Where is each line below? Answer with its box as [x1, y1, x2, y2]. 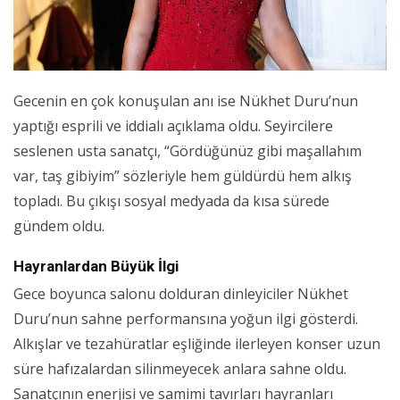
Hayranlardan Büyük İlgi [13, 257, 179, 276]
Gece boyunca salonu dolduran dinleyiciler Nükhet [13, 284, 348, 304]
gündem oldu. [13, 216, 104, 237]
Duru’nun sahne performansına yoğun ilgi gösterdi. [13, 309, 358, 329]
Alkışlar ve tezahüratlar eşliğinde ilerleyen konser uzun [13, 334, 380, 354]
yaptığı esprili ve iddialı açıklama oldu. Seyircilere [13, 116, 333, 137]
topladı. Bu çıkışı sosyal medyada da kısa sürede [13, 191, 329, 212]
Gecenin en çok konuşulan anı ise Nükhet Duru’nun [13, 91, 358, 112]
